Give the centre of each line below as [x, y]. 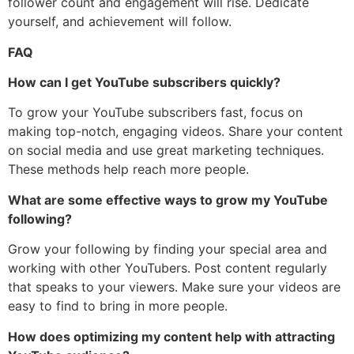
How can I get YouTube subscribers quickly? [144, 83]
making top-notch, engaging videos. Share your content [175, 132]
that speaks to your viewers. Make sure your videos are [174, 287]
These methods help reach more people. [128, 169]
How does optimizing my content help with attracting [171, 336]
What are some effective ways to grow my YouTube [168, 200]
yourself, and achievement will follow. [120, 22]
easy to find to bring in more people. [118, 306]
